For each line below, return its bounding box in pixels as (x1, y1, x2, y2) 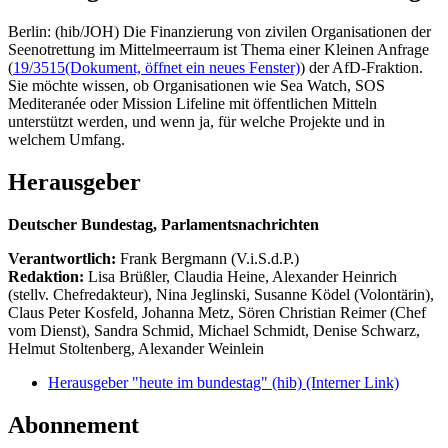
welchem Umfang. (8, 130, 125, 148)
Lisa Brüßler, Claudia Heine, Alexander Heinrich (88, 267, 397, 285)
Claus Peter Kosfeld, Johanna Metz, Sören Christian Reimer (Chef (8, 303, 426, 321)
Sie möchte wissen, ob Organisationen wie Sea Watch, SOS (8, 76, 385, 94)
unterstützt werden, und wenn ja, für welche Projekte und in (8, 112, 385, 130)
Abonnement (8, 411, 139, 438)
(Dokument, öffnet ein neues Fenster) (65, 58, 300, 76)
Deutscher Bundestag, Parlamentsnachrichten (8, 215, 319, 233)
